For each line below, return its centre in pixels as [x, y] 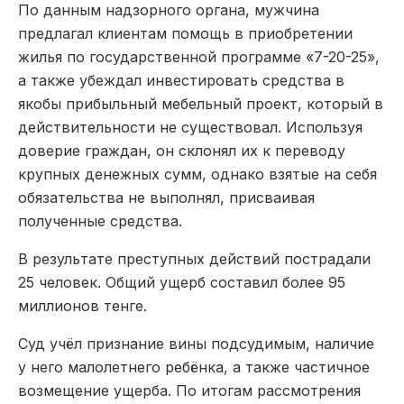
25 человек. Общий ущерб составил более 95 [182, 282]
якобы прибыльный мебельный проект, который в [201, 103]
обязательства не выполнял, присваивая [166, 197]
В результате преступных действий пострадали [194, 258]
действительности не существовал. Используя [190, 127]
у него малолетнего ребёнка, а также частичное [194, 367]
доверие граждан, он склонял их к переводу [182, 150]
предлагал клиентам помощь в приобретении [185, 33]
